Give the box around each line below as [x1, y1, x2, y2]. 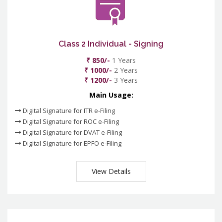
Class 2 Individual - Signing [58, 39, 164, 49]
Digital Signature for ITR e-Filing [21, 106, 115, 115]
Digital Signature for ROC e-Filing [21, 117, 119, 126]
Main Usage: [89, 90, 133, 100]
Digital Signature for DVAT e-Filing [21, 128, 122, 137]
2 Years [112, 65, 138, 75]
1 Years [110, 55, 136, 65]
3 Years [112, 75, 138, 85]
